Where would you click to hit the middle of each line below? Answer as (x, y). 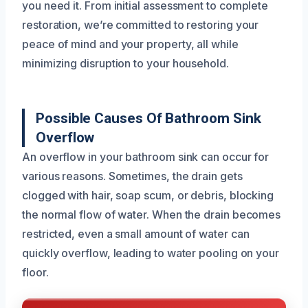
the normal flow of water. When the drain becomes (152, 215)
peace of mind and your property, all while (130, 44)
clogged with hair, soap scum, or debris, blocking (148, 196)
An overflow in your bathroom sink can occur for (146, 157)
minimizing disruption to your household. (125, 64)
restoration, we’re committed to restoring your (141, 25)
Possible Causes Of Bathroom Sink (148, 119)
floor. (35, 273)
